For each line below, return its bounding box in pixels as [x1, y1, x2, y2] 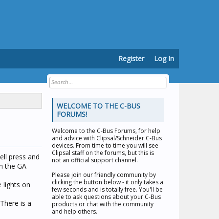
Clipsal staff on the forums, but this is [52, 149, 154, 157]
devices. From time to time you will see [52, 141, 158, 150]
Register [118, 54, 144, 63]
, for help [135, 127, 160, 135]
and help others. [52, 207, 97, 216]
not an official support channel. [52, 156, 138, 164]
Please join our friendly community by [52, 171, 156, 179]
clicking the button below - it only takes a [52, 178, 163, 186]
